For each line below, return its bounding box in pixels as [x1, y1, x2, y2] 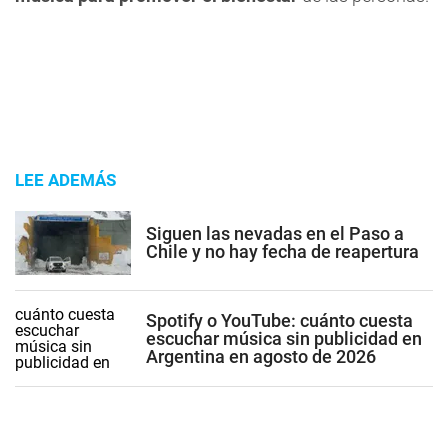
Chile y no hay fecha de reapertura [146, 240, 419, 262]
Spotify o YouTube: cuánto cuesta [146, 309, 413, 331]
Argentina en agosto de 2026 [146, 345, 376, 367]
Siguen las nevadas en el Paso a [146, 222, 404, 244]
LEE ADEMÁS [15, 170, 116, 190]
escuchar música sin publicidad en [146, 327, 422, 349]
